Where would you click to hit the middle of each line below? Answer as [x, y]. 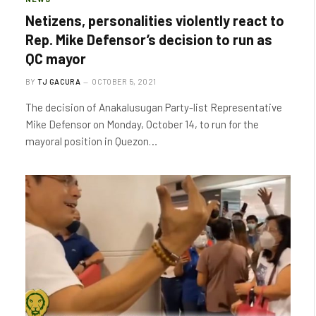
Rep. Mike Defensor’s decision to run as [149, 39]
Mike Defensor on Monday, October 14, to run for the [142, 124]
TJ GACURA [59, 81]
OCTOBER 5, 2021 [124, 81]
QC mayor [56, 58]
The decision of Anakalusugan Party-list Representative [154, 107]
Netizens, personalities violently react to [155, 20]
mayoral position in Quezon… [91, 141]
